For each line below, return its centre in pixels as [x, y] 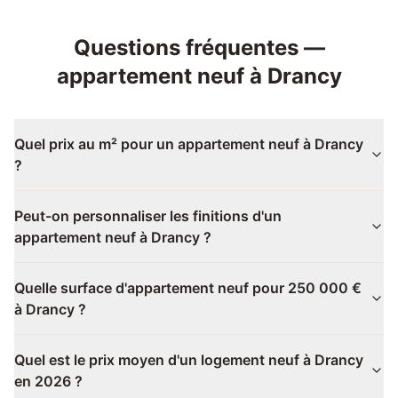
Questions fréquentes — [199, 48]
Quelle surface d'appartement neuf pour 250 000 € [188, 288]
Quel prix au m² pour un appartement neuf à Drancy [189, 144]
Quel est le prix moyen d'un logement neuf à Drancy [189, 360]
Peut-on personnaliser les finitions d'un [148, 216]
